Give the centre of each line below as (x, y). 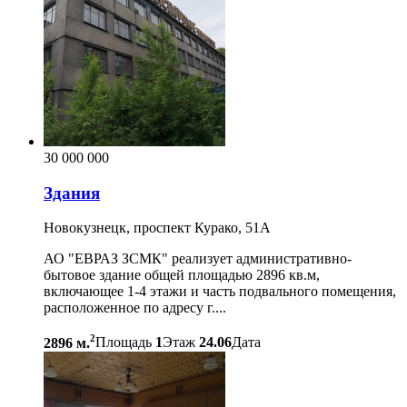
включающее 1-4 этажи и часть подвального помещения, (222, 292)
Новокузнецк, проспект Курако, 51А (157, 228)
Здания (72, 193)
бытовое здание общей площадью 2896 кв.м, (182, 275)
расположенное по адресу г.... (135, 308)
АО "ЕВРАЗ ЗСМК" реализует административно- (198, 259)
